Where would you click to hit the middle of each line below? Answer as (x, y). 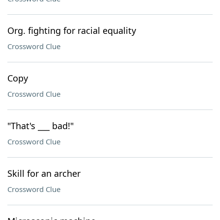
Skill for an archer (44, 173)
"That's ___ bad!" (41, 126)
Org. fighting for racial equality (72, 30)
